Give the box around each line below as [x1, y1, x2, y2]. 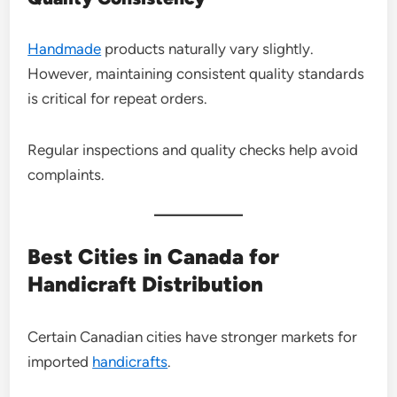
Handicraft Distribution [27, 271, 264, 297]
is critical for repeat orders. [27, 90, 208, 107]
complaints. [27, 166, 105, 183]
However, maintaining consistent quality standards [27, 65, 365, 82]
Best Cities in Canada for [27, 244, 280, 269]
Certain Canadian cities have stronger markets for [27, 328, 358, 346]
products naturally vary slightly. [101, 40, 315, 58]
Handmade [27, 40, 102, 58]
